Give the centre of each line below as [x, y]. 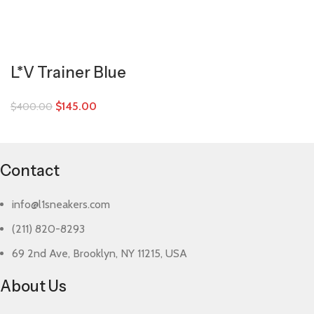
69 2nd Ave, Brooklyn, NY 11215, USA [100, 253]
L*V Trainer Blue [68, 73]
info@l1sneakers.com [61, 204]
